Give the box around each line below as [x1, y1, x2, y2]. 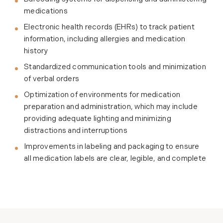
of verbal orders [24, 75, 80, 83]
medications [24, 7, 68, 15]
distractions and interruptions [24, 127, 127, 135]
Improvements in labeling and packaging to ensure [24, 143, 200, 151]
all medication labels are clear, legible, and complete [24, 155, 207, 163]
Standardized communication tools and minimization [24, 63, 206, 71]
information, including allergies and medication [24, 35, 186, 43]
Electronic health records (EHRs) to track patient [24, 23, 195, 31]
